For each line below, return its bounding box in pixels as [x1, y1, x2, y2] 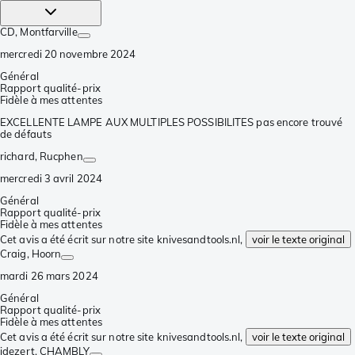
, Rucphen [34, 149, 83, 162]
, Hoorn [26, 246, 62, 260]
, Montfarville [15, 25, 78, 38]
